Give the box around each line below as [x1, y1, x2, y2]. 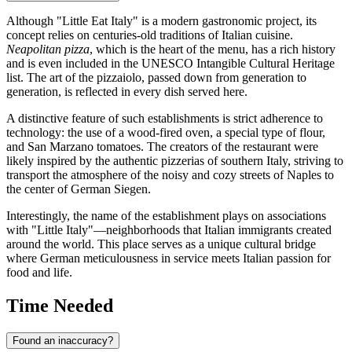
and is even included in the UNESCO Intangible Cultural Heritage [6, 57, 335, 71]
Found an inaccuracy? [13, 335, 113, 347]
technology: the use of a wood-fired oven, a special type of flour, [6, 126, 325, 140]
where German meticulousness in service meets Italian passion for [6, 251, 331, 266]
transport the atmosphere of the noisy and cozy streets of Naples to [6, 168, 334, 182]
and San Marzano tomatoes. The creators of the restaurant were [6, 140, 318, 154]
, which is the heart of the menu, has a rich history [90, 42, 335, 57]
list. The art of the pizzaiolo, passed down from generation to [6, 71, 306, 85]
